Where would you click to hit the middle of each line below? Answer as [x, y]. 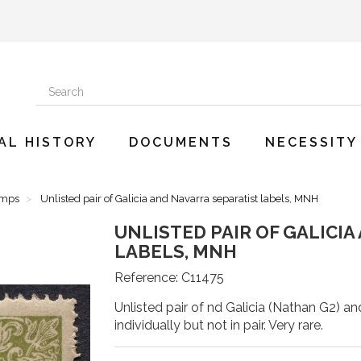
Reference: [146, 278]
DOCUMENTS [181, 142]
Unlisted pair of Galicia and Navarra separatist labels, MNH [179, 199]
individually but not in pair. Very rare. [218, 325]
